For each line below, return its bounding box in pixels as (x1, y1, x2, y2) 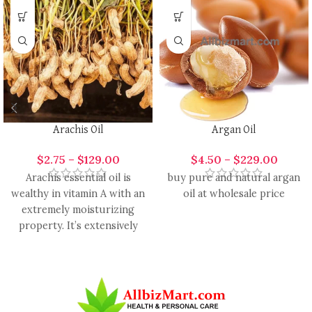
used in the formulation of (15, 235, 141, 248)
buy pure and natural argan (168, 171, 300, 184)
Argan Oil (212, 124, 256, 136)
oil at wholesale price (183, 187, 285, 200)
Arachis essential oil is (25, 171, 131, 184)
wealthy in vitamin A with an (11, 187, 145, 200)
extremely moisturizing (22, 203, 134, 216)
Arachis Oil (52, 124, 104, 136)
